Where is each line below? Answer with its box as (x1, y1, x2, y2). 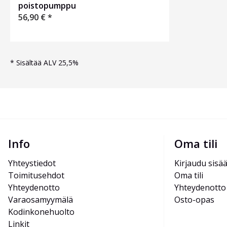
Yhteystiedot (8, 158, 56, 169)
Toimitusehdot (8, 170, 64, 181)
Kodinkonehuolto (8, 206, 74, 218)
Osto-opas (174, 194, 214, 206)
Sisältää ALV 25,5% (16, 58, 79, 68)
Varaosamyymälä (8, 194, 73, 206)
